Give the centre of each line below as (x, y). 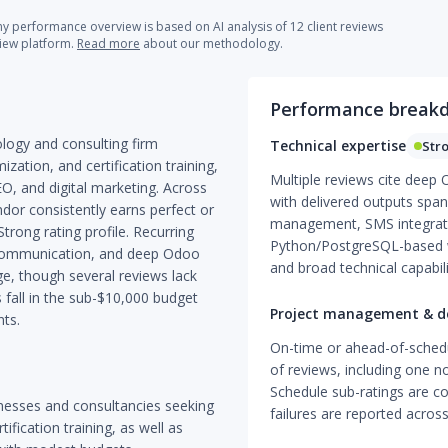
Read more (108, 43)
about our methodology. (211, 43)
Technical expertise (337, 145)
